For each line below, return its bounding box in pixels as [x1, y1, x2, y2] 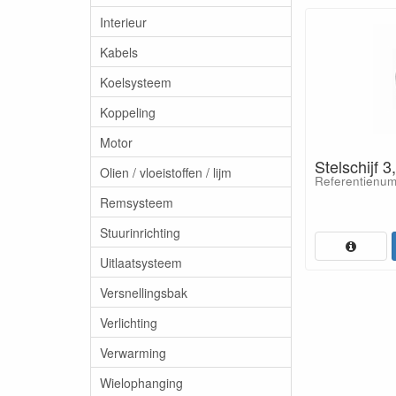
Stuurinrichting [100, 223, 180, 241]
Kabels [100, 42, 138, 61]
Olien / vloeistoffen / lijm [100, 163, 232, 181]
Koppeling [100, 103, 156, 121]
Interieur [100, 12, 147, 31]
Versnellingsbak [100, 283, 187, 301]
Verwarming [100, 343, 166, 362]
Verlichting [100, 313, 157, 331]
